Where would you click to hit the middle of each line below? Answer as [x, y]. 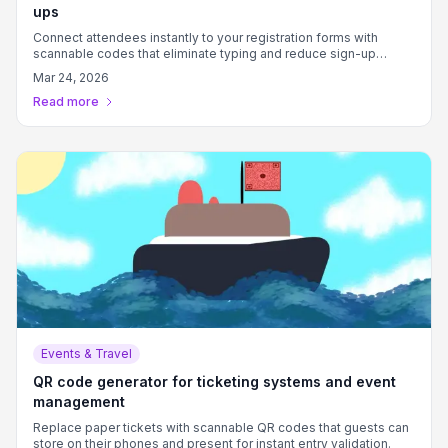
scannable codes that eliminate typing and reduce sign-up [204, 53]
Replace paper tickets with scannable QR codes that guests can [221, 427]
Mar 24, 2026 [71, 77]
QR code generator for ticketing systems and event [214, 381]
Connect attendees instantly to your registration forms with [205, 37]
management [79, 401]
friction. [55, 69]
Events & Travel [86, 353]
